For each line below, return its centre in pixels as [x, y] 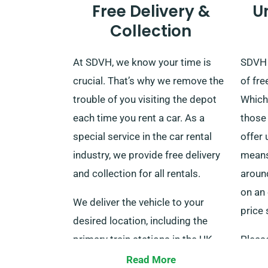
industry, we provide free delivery [147, 155]
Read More [151, 259]
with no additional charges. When [147, 258]
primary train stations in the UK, [144, 239]
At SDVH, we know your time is [142, 62]
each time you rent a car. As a [139, 118]
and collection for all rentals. [137, 173]
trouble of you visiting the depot [145, 99]
